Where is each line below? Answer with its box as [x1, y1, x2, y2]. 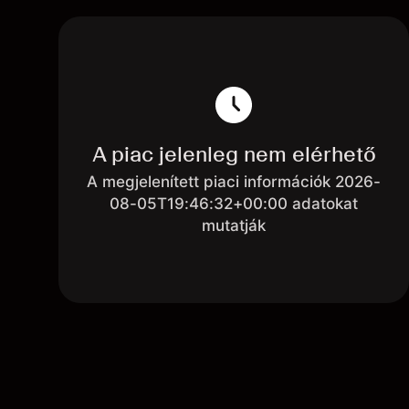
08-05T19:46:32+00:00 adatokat [110, 194, 358, 213]
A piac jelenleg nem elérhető [91, 141, 376, 167]
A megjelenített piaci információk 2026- [87, 173, 381, 191]
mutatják [202, 216, 266, 235]
